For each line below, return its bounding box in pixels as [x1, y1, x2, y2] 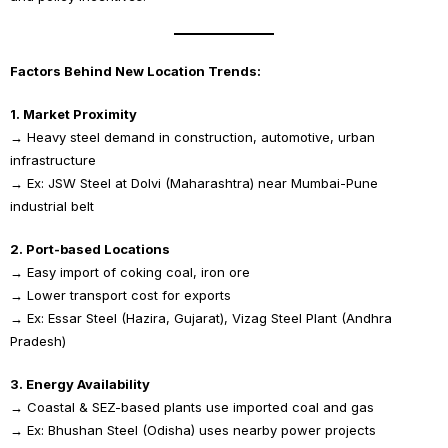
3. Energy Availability [10, 376, 150, 392]
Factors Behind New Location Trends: [10, 63, 261, 79]
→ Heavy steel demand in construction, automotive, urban [10, 129, 375, 145]
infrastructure [10, 152, 96, 168]
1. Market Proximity [10, 106, 137, 122]
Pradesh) [10, 333, 66, 349]
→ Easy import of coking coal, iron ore [10, 264, 250, 280]
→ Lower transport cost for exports [10, 287, 231, 303]
